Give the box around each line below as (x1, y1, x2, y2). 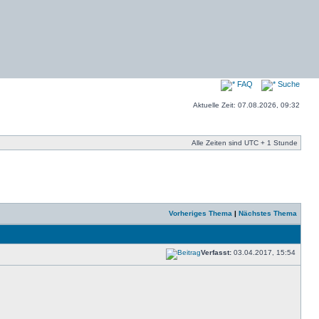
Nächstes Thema (239, 209, 297, 217)
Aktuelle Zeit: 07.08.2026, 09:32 (193, 101, 300, 109)
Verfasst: (201, 249, 231, 256)
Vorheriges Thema (169, 209, 232, 217)
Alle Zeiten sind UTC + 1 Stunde (192, 139, 298, 147)
